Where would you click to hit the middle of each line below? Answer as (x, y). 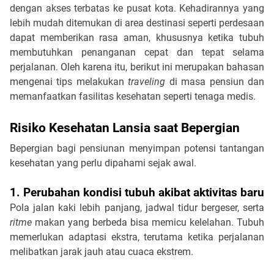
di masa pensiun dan (215, 81)
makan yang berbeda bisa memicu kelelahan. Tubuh (150, 222)
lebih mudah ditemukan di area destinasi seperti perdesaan (137, 23)
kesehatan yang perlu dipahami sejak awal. (103, 163)
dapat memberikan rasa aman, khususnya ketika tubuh (137, 37)
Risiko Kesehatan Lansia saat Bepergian (125, 127)
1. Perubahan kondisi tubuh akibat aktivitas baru (137, 192)
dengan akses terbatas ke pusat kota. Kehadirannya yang (137, 8)
